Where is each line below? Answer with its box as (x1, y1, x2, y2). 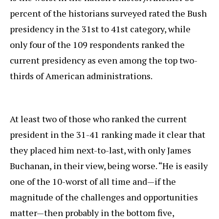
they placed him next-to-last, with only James (10, 144, 191, 156)
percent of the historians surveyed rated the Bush (10, 7, 207, 20)
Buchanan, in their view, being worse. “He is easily (10, 160, 208, 172)
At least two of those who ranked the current (10, 113, 187, 125)
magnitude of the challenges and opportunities (10, 191, 198, 203)
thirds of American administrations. (10, 70, 153, 82)
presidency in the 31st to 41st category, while (10, 23, 191, 35)
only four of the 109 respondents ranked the (10, 39, 185, 51)
